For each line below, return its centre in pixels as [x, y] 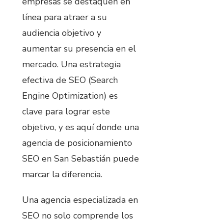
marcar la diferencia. [62, 174]
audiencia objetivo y [62, 33]
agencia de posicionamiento [77, 143]
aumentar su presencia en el [79, 48]
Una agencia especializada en [80, 200]
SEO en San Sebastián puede [81, 158]
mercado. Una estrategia [71, 64]
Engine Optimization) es [70, 96]
